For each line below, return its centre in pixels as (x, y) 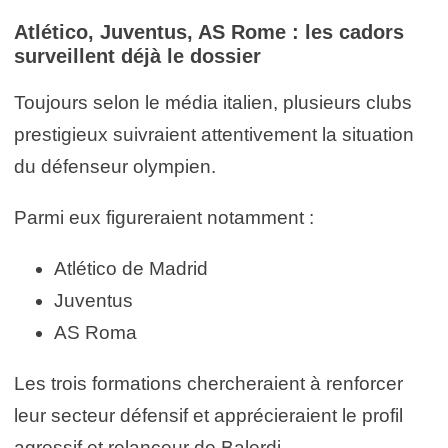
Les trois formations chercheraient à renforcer (208, 383)
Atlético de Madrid (131, 268)
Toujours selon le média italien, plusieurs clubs (213, 102)
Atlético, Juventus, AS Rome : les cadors (209, 31)
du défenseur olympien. (115, 166)
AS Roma (95, 332)
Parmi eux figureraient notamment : (164, 217)
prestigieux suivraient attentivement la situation (214, 134)
